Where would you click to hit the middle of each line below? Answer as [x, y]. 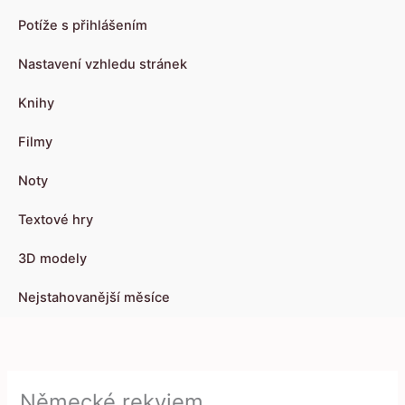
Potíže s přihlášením [83, 26]
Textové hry [56, 220]
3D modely [52, 259]
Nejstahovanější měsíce [94, 298]
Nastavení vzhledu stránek [103, 65]
